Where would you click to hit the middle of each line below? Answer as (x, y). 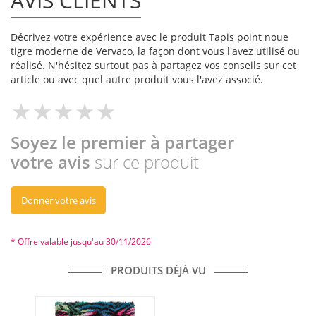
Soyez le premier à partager (122, 142)
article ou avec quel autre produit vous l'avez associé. (137, 80)
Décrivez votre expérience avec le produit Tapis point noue (150, 37)
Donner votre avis (58, 201)
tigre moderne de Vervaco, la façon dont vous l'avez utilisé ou (155, 51)
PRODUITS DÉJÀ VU (158, 271)
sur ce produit (147, 162)
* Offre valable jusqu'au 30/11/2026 (81, 242)
